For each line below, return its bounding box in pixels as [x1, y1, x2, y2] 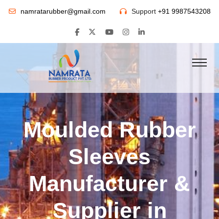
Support [131, 7, 158, 15]
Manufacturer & [29, 171, 190, 196]
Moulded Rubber [23, 117, 196, 142]
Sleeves [68, 144, 151, 169]
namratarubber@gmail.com [20, 7, 106, 15]
